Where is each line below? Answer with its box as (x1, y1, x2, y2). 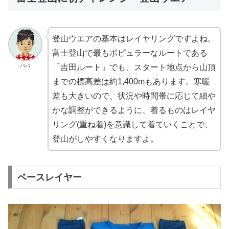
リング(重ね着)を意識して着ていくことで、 (52, 120, 213, 129)
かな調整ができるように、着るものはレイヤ (52, 106, 216, 115)
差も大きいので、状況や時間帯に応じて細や (52, 91, 216, 101)
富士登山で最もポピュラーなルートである (52, 49, 208, 58)
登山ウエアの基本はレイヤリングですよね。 (52, 34, 216, 43)
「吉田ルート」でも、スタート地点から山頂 (52, 63, 216, 72)
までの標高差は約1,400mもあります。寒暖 (52, 77, 210, 86)
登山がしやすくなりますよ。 (52, 134, 158, 144)
